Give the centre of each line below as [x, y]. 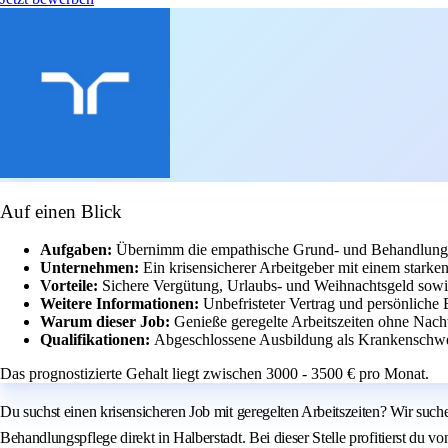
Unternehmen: [91, 268]
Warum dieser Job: [107, 322]
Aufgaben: [78, 250]
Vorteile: [71, 286]
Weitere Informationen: [121, 304]
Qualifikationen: [97, 340]
